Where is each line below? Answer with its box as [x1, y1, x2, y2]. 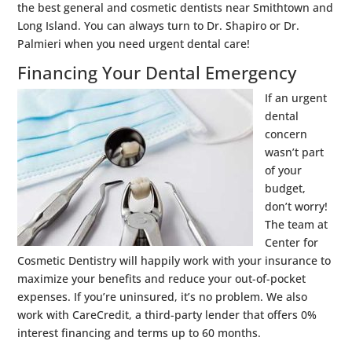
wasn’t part [265, 144, 324, 159]
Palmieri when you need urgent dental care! [17, 35, 251, 51]
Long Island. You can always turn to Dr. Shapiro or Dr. [17, 17, 300, 33]
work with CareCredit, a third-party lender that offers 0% [17, 306, 317, 322]
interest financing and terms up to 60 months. [17, 324, 262, 340]
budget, [265, 180, 306, 196]
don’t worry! [265, 198, 328, 214]
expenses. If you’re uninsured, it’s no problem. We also [17, 288, 308, 304]
